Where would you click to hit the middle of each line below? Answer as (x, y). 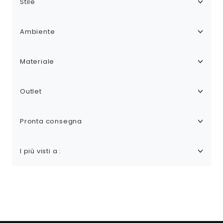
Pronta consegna (51, 121)
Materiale (37, 61)
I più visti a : (41, 151)
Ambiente (38, 31)
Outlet (31, 91)
